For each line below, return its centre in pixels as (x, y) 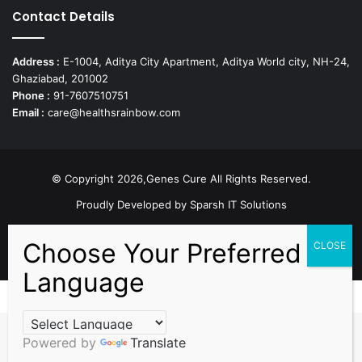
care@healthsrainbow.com (112, 113)
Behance (292, 244)
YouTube (253, 244)
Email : (28, 113)
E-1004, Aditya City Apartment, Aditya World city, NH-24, (205, 62)
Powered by (61, 343)
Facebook (102, 244)
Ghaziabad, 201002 (60, 79)
